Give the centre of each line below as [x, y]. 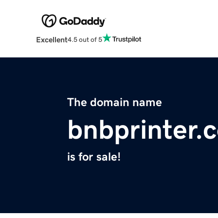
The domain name [115, 102]
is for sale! [94, 157]
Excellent [52, 40]
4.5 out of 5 [85, 39]
